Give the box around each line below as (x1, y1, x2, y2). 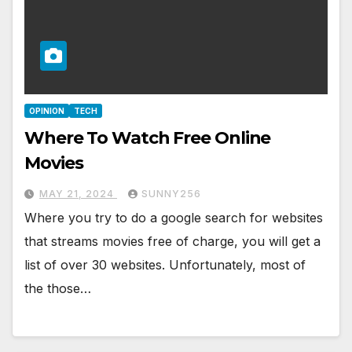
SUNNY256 (141, 188, 201, 200)
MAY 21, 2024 (39, 188, 117, 200)
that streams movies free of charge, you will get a (24, 233, 321, 250)
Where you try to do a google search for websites (24, 210, 323, 226)
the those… (24, 280, 91, 297)
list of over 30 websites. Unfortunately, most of (24, 257, 306, 273)
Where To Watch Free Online (24, 127, 271, 149)
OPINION (29, 106, 64, 116)
